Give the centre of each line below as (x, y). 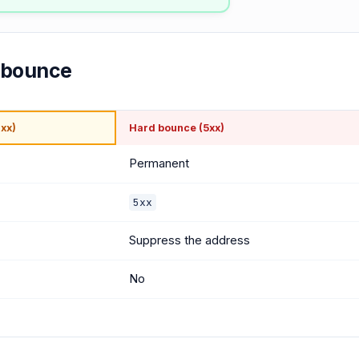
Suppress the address (190, 240)
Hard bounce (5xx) (177, 127)
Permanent (159, 163)
